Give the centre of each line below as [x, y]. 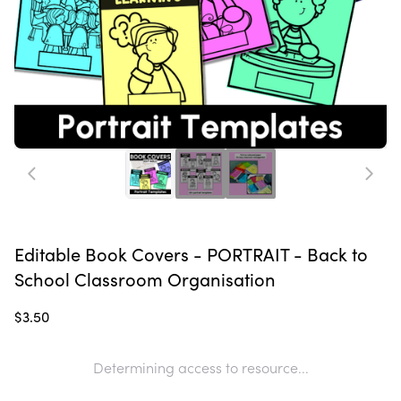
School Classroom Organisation [145, 279]
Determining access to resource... [200, 367]
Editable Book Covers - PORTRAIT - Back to [191, 254]
